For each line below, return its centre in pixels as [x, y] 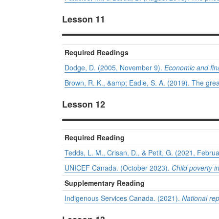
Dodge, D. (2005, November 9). [114, 68]
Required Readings [97, 53]
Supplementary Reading [105, 183]
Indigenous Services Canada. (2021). [123, 198]
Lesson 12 [84, 104]
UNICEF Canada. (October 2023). [118, 168]
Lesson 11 [84, 19]
